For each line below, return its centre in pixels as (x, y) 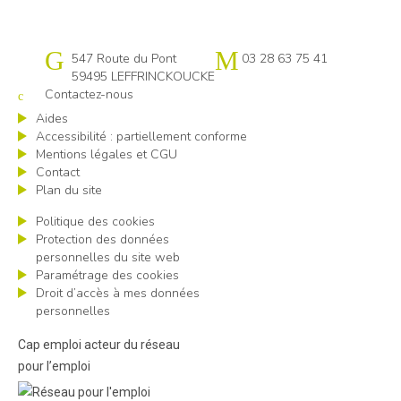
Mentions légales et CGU (107, 154)
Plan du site (69, 190)
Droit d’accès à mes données (118, 293)
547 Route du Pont (124, 58)
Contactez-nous (89, 94)
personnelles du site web (108, 257)
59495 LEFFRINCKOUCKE (143, 76)
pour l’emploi (54, 366)
